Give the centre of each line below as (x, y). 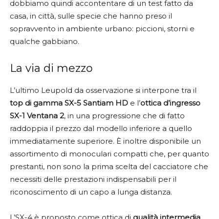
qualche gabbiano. (44, 41)
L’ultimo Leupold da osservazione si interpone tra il (103, 90)
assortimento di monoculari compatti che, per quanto (109, 153)
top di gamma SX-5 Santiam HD (69, 103)
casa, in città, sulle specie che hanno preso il (91, 16)
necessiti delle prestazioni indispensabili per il (93, 179)
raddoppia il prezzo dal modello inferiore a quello (101, 128)
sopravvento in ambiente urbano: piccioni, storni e (102, 28)
